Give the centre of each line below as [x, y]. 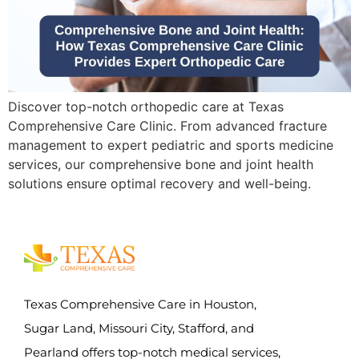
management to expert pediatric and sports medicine [171, 145]
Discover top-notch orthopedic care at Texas [146, 106]
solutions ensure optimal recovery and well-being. [159, 183]
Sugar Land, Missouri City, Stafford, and [139, 328]
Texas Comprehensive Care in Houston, [140, 304]
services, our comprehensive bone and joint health [161, 164]
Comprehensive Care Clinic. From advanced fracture [167, 125]
